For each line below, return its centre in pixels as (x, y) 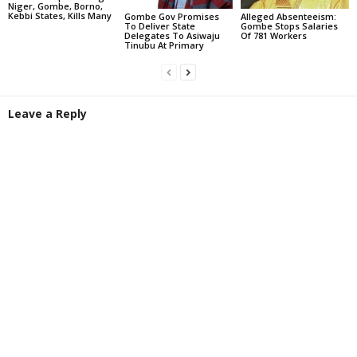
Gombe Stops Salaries (289, 26)
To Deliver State (159, 26)
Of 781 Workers (273, 36)
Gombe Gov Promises (171, 17)
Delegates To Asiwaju (172, 36)
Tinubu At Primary (164, 45)
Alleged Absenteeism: (288, 17)
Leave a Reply (47, 114)
